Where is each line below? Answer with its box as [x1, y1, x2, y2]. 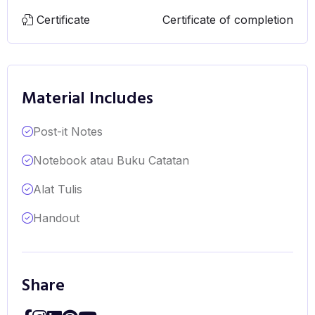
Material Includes [21, 86, 153, 112]
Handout [32, 211, 79, 225]
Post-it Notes [32, 124, 103, 139]
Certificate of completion [162, 13, 294, 27]
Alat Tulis [32, 182, 82, 196]
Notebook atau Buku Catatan [32, 153, 189, 167]
